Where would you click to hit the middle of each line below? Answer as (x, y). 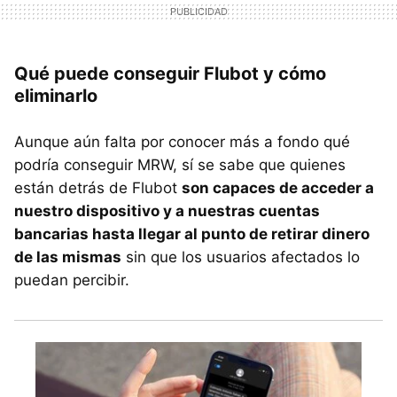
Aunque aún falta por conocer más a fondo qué (182, 142)
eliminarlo (56, 96)
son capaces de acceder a (278, 188)
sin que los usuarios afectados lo (241, 257)
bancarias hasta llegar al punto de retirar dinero (192, 234)
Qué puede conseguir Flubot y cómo (170, 74)
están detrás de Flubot (98, 188)
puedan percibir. (72, 280)
